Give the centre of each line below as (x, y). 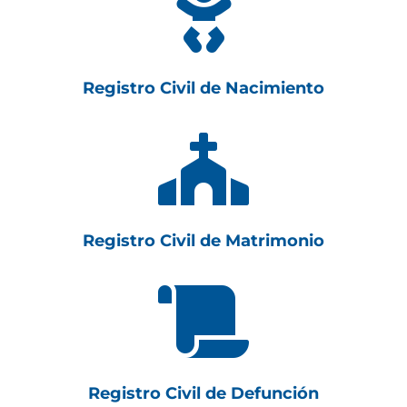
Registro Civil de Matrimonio (203, 241)
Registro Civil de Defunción (203, 393)
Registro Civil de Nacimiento (203, 88)
